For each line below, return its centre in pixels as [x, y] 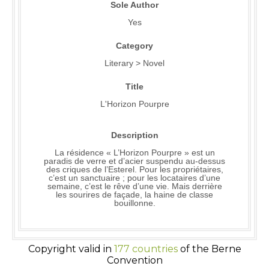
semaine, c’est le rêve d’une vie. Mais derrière [134, 186]
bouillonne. [134, 203]
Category [134, 46]
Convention [134, 261]
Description [134, 135]
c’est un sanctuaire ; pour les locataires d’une [134, 178]
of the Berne [209, 249]
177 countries [146, 249]
